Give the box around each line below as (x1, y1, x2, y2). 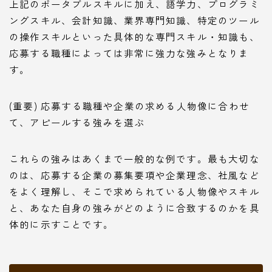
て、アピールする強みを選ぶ (9, 115, 145, 129)
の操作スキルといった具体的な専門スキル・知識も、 (9, 29, 260, 43)
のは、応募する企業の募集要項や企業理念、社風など (9, 168, 260, 182)
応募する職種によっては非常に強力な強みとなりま (9, 46, 250, 59)
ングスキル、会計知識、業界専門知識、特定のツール (9, 13, 260, 27)
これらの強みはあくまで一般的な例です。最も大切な (9, 151, 260, 165)
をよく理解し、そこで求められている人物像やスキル (9, 184, 260, 198)
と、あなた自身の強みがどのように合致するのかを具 (9, 200, 260, 214)
